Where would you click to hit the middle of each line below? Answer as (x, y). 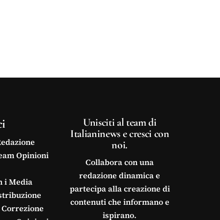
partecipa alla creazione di (120, 189)
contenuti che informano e (120, 202)
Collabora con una (120, 162)
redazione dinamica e (120, 176)
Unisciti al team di (120, 122)
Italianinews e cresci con (120, 133)
